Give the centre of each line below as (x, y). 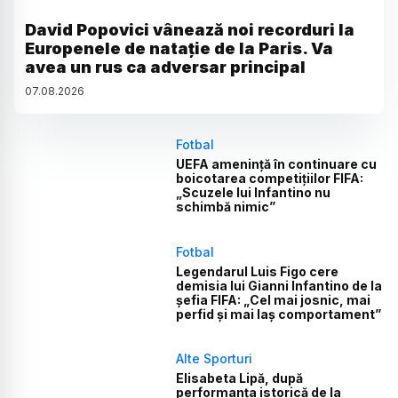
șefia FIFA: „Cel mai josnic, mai (274, 299)
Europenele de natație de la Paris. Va (179, 49)
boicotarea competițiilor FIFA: (270, 179)
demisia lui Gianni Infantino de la (279, 285)
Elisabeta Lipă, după (240, 378)
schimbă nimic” (226, 207)
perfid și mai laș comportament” (279, 314)
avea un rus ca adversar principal (165, 68)
